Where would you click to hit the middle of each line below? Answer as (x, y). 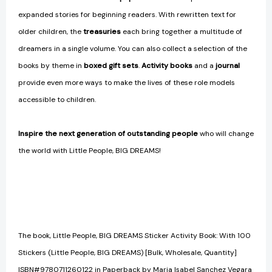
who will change (227, 134)
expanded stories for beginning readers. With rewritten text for (127, 15)
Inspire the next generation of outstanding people (109, 134)
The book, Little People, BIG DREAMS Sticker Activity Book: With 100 (134, 236)
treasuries (102, 32)
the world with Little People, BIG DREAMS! (90, 151)
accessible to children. (57, 100)
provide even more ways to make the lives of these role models (127, 83)
